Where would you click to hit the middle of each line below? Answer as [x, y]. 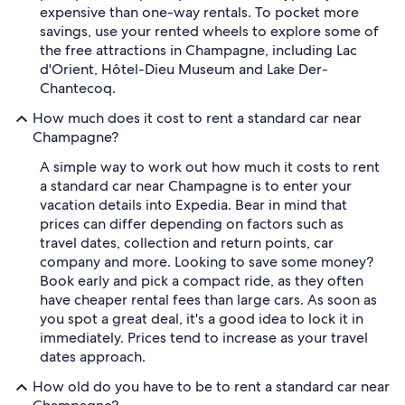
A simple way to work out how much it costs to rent [210, 167]
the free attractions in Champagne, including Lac [198, 50]
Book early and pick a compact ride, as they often [202, 281]
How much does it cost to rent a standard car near [197, 118]
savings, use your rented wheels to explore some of [209, 31]
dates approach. [93, 357]
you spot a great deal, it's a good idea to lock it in [202, 319]
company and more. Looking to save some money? [207, 262]
